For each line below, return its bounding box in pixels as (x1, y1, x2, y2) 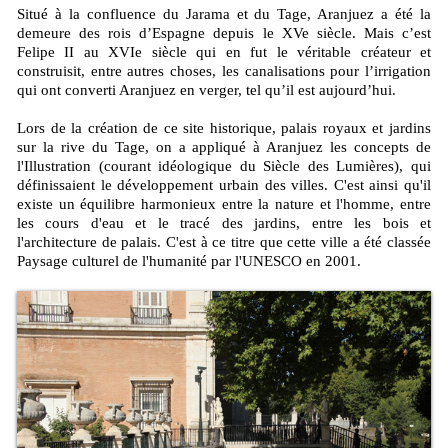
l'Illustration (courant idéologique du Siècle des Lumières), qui (17, 157, 431, 174)
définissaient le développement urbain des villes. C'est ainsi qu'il (17, 176, 431, 193)
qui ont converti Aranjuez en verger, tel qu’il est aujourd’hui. (17, 81, 396, 98)
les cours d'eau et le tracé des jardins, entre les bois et (17, 214, 431, 231)
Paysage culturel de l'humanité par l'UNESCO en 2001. (17, 252, 361, 269)
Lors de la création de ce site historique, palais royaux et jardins (17, 119, 431, 136)
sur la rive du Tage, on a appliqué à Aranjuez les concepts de (17, 138, 431, 155)
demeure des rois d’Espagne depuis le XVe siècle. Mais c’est (17, 24, 431, 41)
